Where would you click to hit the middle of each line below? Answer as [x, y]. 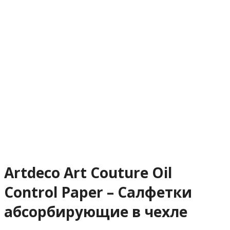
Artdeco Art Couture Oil [88, 172]
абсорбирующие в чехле [96, 211]
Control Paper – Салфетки [98, 192]
